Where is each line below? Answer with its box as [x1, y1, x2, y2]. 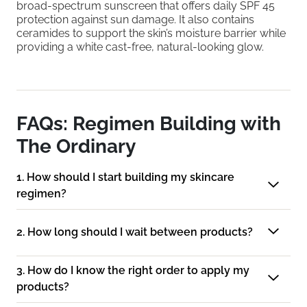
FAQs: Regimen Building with [16, 112, 281, 135]
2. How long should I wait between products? [16, 225, 253, 239]
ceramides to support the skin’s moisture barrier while [16, 26, 286, 40]
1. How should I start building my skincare [16, 171, 234, 184]
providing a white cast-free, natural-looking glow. [16, 40, 264, 53]
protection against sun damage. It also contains [16, 12, 254, 26]
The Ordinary [16, 134, 136, 158]
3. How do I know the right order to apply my [16, 264, 249, 278]
